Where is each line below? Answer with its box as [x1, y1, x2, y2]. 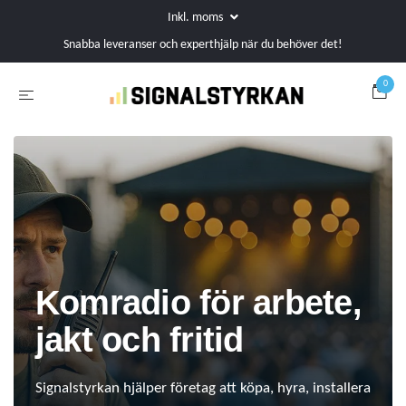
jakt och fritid [35, 321, 244, 360]
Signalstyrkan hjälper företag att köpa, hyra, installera [35, 381, 371, 397]
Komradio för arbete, [35, 284, 362, 323]
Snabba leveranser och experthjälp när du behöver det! [63, 38, 343, 52]
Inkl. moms [168, 11, 226, 24]
